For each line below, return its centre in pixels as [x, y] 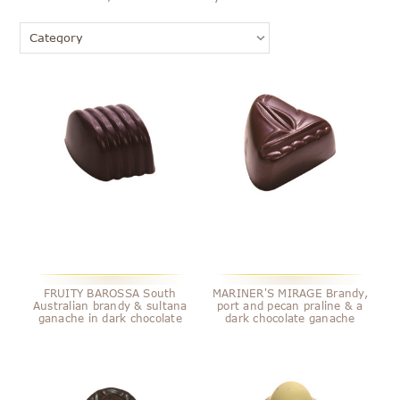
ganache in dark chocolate [110, 317]
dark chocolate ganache [290, 317]
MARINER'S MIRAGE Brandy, [290, 292]
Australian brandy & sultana [110, 305]
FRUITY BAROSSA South [110, 292]
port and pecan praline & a [290, 305]
